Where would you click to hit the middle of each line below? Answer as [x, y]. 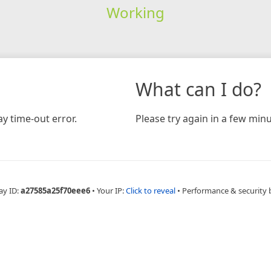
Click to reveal [150, 190]
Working [135, 12]
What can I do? [198, 89]
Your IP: [111, 190]
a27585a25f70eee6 [55, 190]
